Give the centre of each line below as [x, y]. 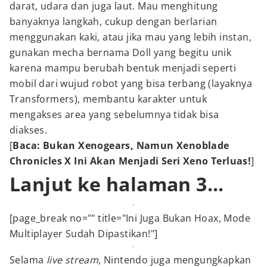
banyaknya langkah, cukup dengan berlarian [114, 21]
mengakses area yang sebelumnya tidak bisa [114, 114]
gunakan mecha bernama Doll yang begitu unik [121, 52]
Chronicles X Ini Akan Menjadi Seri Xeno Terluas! [131, 161]
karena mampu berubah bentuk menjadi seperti [123, 68]
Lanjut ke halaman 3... [117, 184]
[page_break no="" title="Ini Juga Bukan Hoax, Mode [130, 218]
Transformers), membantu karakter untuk [108, 99]
